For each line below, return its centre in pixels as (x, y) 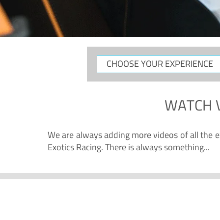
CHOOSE (111, 59)
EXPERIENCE (118, 79)
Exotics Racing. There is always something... (129, 147)
